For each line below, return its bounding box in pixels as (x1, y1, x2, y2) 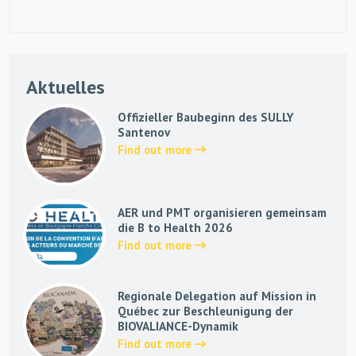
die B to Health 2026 (117, 220, 233, 235)
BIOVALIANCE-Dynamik (117, 319, 238, 335)
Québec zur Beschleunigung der (117, 304, 293, 319)
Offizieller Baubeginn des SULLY (117, 109, 293, 125)
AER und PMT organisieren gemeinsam (117, 205, 327, 220)
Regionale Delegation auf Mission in (117, 288, 316, 304)
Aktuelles (26, 74, 106, 99)
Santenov (117, 124, 170, 140)
